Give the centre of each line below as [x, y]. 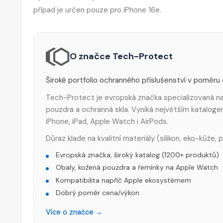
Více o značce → [74, 212]
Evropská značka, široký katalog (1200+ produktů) [137, 155]
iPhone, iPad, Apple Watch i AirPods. [107, 121]
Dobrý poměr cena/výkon [98, 193]
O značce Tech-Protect [121, 56]
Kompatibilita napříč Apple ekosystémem [123, 180]
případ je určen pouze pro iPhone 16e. [97, 10]
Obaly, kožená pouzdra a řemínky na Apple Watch [137, 167]
